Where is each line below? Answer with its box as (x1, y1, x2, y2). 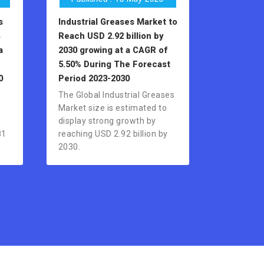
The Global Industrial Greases (58, 90, 174, 100)
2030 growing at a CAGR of (58, 45, 167, 56)
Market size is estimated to (58, 103, 167, 113)
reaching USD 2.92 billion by (58, 129, 168, 139)
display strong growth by (58, 116, 156, 126)
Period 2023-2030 (58, 73, 130, 84)
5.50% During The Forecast (58, 59, 170, 70)
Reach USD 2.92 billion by (58, 31, 163, 42)
